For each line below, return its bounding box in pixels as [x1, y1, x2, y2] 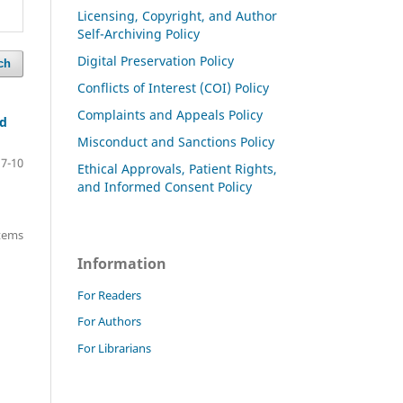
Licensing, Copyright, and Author [77, 6, 277, 24]
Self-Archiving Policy [77, 24, 200, 42]
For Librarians [77, 340, 151, 357]
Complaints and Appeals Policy [77, 105, 263, 123]
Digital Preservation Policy [77, 51, 234, 69]
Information [77, 253, 166, 273]
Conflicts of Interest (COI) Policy [77, 78, 269, 96]
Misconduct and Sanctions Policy [77, 132, 274, 150]
